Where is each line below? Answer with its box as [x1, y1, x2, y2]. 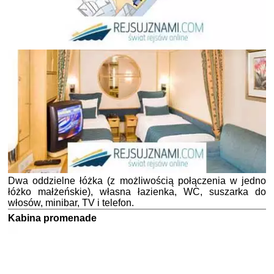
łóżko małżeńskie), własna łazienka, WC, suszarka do [8, 186, 266, 197]
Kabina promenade [8, 212, 97, 223]
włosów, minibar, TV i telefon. [8, 197, 134, 208]
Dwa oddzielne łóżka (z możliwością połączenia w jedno [8, 175, 266, 186]
